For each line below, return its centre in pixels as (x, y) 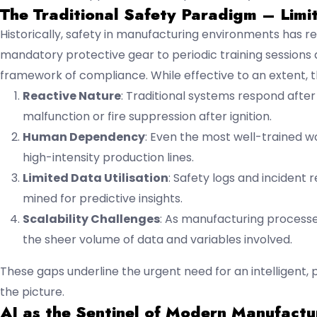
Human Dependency (84, 137)
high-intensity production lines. (108, 157)
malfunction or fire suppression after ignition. (147, 116)
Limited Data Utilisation (96, 178)
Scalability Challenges (91, 219)
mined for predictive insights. (103, 198)
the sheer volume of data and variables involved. (157, 239)
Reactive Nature (72, 96)
